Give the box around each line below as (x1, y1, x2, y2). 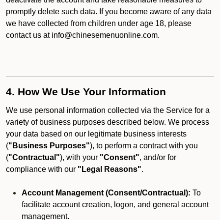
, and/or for (139, 153, 176, 162)
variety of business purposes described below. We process (6, 118, 209, 126)
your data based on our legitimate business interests (6, 130, 187, 138)
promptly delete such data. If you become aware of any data (6, 7, 212, 16)
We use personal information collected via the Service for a (6, 106, 210, 114)
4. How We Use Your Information (6, 86, 166, 98)
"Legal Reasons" (78, 165, 141, 173)
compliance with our (6, 165, 78, 173)
